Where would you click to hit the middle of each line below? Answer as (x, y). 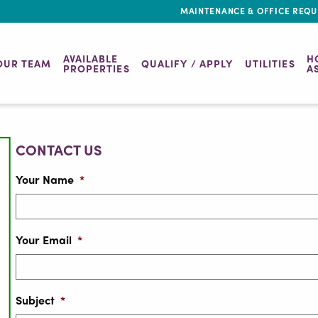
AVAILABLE (91, 58)
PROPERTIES (96, 68)
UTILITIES (270, 63)
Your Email (44, 239)
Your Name (45, 179)
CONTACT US (59, 149)
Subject (35, 300)
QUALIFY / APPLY (187, 63)
